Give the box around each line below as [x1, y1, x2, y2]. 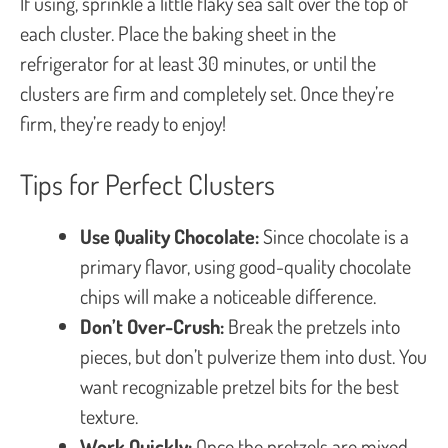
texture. [80, 402, 138, 429]
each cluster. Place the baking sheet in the [20, 19, 336, 46]
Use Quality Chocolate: [80, 222, 259, 249]
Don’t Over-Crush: [80, 312, 224, 339]
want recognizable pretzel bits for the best [80, 372, 399, 399]
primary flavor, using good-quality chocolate [80, 252, 411, 279]
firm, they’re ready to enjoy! [20, 109, 226, 136]
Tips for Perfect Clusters [20, 165, 275, 202]
